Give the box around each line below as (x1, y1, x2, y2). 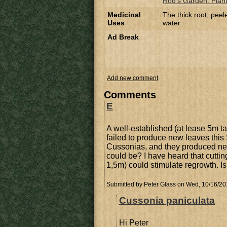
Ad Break (107, 33, 139, 41)
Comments (104, 89, 156, 100)
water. (163, 19, 182, 27)
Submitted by (106, 181, 144, 188)
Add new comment (107, 74, 158, 82)
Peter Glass (144, 181, 176, 188)
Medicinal (107, 11, 141, 19)
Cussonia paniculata (119, 195, 215, 206)
